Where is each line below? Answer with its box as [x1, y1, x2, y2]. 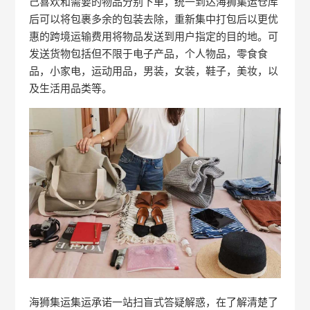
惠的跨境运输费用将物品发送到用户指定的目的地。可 [29, 30, 279, 42]
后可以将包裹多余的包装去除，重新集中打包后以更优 [29, 13, 279, 25]
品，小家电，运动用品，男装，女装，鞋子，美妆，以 [29, 65, 279, 77]
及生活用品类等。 [29, 82, 135, 94]
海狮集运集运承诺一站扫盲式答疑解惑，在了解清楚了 [29, 296, 279, 308]
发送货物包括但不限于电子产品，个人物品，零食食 [29, 48, 268, 60]
